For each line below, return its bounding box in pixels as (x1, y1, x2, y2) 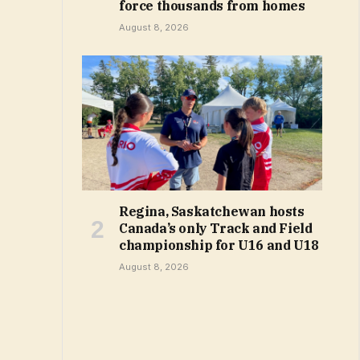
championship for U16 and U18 (119, 237, 319, 254)
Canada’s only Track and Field (119, 220, 313, 237)
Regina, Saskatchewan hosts (119, 203, 305, 220)
